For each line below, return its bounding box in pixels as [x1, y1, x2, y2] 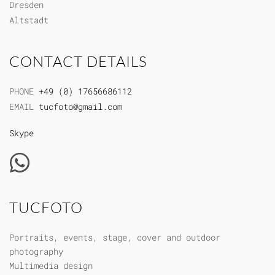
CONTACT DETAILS [9, 52, 147, 71]
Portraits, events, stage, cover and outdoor [9, 231, 220, 243]
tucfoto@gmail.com [39, 100, 122, 112]
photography [9, 245, 63, 257]
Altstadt [9, 14, 48, 26]
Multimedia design [9, 259, 93, 271]
